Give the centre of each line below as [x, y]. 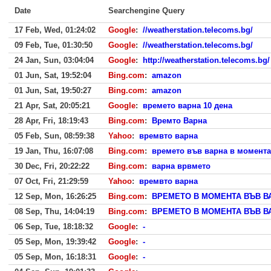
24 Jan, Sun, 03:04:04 [54, 60]
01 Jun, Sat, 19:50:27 [53, 90]
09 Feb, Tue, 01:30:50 [54, 45]
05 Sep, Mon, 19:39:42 [55, 242]
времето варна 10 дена [188, 106]
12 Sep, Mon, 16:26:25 [55, 196]
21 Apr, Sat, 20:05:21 [52, 106]
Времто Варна [179, 121]
